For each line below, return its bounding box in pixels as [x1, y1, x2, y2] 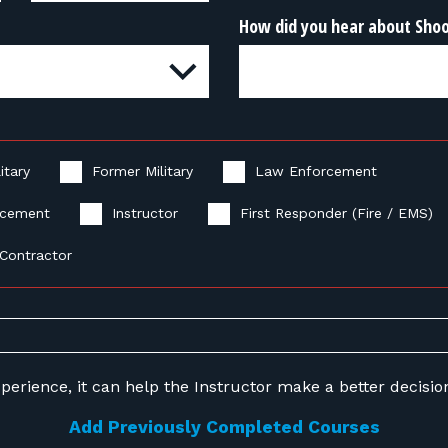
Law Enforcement [255, 163, 377, 179]
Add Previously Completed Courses [68, 417, 380, 437]
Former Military [92, 163, 193, 179]
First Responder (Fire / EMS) [240, 205, 433, 221]
